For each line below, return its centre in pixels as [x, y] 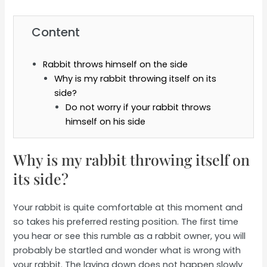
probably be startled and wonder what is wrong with [127, 250]
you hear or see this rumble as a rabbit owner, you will [130, 236]
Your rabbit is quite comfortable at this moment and [128, 207]
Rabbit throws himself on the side [116, 64]
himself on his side [106, 121]
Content [56, 32]
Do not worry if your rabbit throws [139, 107]
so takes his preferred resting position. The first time [126, 221]
